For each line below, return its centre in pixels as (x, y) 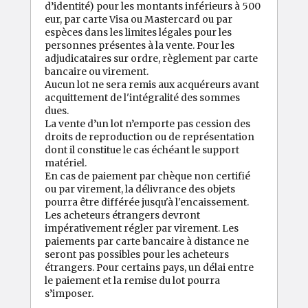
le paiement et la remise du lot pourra (132, 280)
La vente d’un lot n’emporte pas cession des (147, 123)
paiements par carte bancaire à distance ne (147, 241)
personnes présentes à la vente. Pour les (140, 45)
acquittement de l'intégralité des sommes (142, 97)
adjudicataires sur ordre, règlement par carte (151, 58)
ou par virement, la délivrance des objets (140, 189)
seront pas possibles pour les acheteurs (137, 254)
